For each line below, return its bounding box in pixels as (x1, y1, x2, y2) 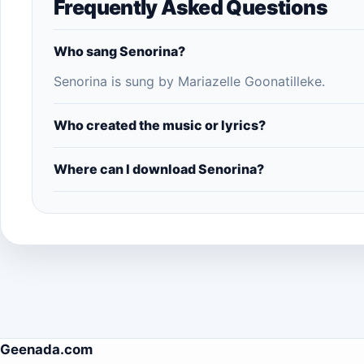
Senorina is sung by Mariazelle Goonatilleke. (54, 73, 325, 89)
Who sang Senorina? (54, 43, 185, 59)
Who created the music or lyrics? (54, 117, 266, 133)
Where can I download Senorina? (54, 161, 264, 177)
